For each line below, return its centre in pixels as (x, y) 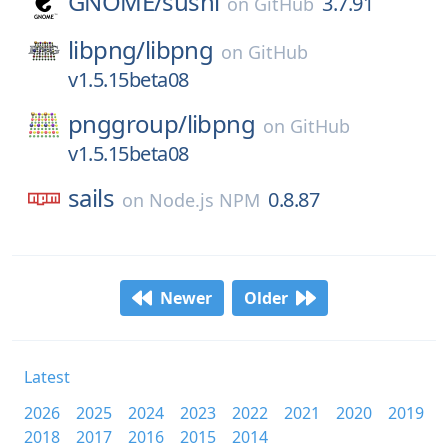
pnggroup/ (127, 123)
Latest (47, 377)
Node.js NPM (204, 200)
